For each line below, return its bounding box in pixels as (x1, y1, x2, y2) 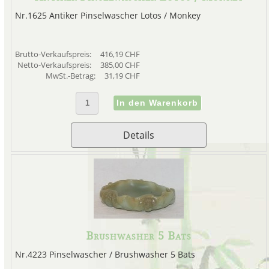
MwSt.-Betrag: (45, 70, 97, 82)
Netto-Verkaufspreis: (17, 59, 93, 71)
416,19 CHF (100, 49, 140, 60)
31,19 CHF (104, 70, 140, 82)
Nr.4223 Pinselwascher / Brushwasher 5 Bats (14, 249, 195, 261)
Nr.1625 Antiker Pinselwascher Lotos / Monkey (14, 10, 201, 22)
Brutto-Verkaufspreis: (14, 49, 93, 60)
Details (123, 128, 154, 142)
